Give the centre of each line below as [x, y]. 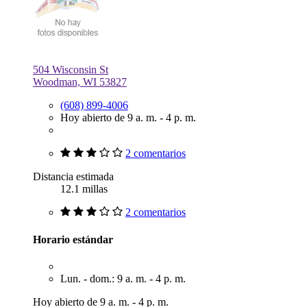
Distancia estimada [73, 177]
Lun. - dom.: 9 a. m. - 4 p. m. [123, 279]
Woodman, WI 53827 [80, 82]
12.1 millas [84, 189]
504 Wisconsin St [71, 70]
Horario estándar [73, 239]
